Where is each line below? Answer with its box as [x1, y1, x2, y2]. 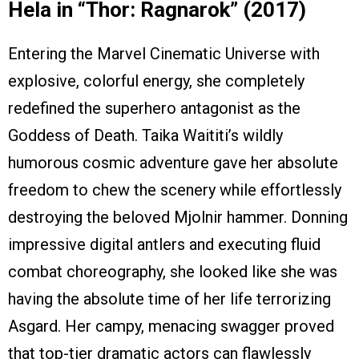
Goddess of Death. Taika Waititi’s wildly [8, 126, 283, 146]
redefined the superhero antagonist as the [8, 99, 301, 119]
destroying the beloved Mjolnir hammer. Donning [8, 208, 348, 228]
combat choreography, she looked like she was [8, 262, 337, 282]
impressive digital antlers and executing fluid [8, 235, 321, 255]
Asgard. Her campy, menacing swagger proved [8, 317, 334, 337]
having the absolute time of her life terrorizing [8, 289, 331, 309]
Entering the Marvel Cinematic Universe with [8, 44, 320, 64]
